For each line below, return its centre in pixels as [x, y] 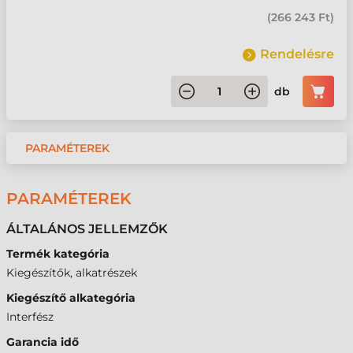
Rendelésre [297, 54]
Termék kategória [58, 254]
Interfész [30, 317]
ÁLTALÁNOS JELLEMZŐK [87, 229]
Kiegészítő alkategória [71, 298]
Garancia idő [43, 342]
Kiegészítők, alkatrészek [72, 273]
